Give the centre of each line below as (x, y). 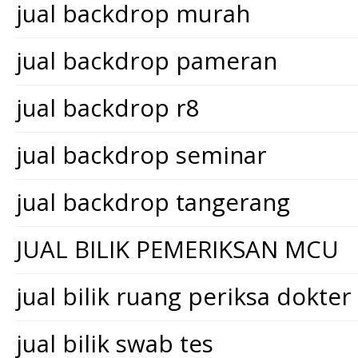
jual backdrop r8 (108, 107)
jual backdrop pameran (147, 60)
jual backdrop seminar (141, 155)
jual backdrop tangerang (153, 202)
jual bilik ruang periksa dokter (184, 296)
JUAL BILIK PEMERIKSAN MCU (177, 249)
